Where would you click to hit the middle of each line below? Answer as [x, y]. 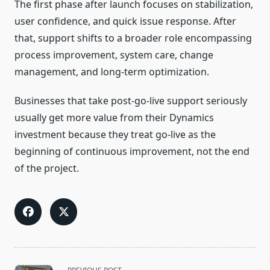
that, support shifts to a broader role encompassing [133, 38]
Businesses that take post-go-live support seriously [131, 101]
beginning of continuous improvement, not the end [132, 152]
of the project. [47, 168]
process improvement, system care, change [114, 55]
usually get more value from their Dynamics [114, 118]
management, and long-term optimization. [112, 72]
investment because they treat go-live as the [115, 135]
